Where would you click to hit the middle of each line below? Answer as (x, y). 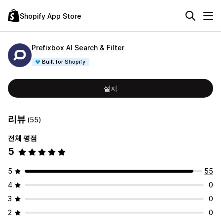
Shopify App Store (51, 16)
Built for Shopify (64, 61)
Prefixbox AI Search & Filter (78, 47)
